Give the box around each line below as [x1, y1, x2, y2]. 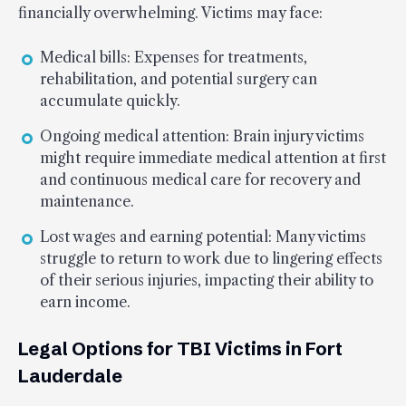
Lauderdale [18, 363, 122, 387]
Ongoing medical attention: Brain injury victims [40, 126, 364, 145]
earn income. [40, 292, 130, 311]
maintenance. [40, 191, 134, 210]
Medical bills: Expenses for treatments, [40, 47, 307, 66]
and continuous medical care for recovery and [40, 169, 361, 188]
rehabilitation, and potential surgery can [40, 69, 317, 88]
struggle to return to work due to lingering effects [40, 248, 382, 267]
